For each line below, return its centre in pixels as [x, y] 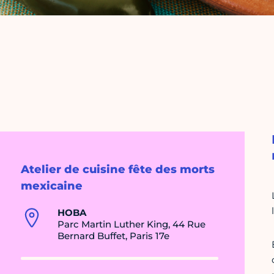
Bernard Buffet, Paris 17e [113, 236]
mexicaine [52, 186]
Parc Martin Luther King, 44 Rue [131, 224]
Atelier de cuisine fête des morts [118, 170]
